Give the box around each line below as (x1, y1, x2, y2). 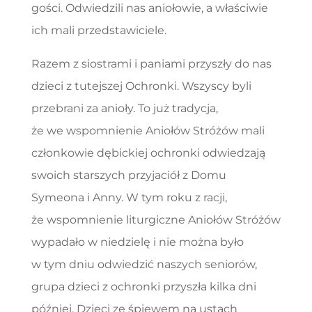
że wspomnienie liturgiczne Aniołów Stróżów (31, 212, 281, 226)
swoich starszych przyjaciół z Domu (31, 168, 226, 182)
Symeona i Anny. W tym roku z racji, (31, 190, 227, 204)
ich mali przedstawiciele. (31, 23, 166, 37)
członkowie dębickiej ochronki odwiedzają (31, 146, 265, 159)
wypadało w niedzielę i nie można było (31, 235, 244, 249)
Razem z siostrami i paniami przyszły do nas (31, 56, 272, 70)
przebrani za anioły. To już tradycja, (31, 101, 218, 115)
